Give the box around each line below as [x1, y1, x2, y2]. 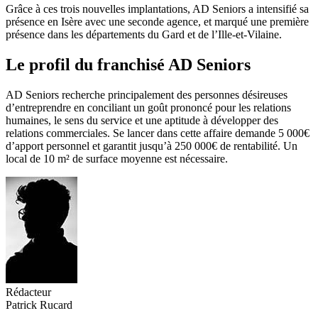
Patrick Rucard [6, 299, 72, 312]
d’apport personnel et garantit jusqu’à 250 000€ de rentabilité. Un [6, 140, 297, 153]
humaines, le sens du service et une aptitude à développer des [6, 114, 278, 127]
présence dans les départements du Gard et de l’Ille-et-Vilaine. [6, 28, 282, 41]
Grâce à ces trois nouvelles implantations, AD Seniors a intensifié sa [6, 3, 309, 16]
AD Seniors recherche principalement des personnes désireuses [6, 89, 287, 102]
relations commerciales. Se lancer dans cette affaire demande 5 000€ [6, 127, 309, 140]
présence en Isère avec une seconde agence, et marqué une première [6, 16, 309, 28]
